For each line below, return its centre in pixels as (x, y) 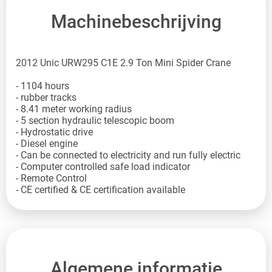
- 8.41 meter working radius (74, 109)
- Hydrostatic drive (54, 132)
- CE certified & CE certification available (100, 189)
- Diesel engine (47, 143)
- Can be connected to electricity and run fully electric (128, 155)
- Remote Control (51, 178)
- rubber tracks (46, 97)
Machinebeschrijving (136, 21)
